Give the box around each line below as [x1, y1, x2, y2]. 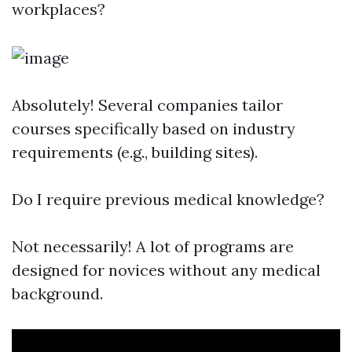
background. [12, 284, 103, 303]
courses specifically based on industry [12, 119, 295, 138]
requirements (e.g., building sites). [12, 142, 258, 162]
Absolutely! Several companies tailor [12, 95, 283, 115]
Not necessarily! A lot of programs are [12, 236, 294, 256]
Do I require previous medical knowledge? [12, 189, 324, 209]
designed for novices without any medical [12, 260, 321, 280]
